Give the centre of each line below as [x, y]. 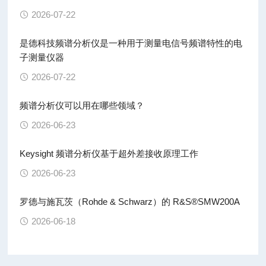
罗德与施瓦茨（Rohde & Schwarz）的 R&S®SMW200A [130, 202]
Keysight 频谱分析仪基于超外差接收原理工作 [109, 153]
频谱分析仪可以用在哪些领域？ [82, 105]
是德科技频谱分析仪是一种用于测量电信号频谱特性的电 [131, 43]
